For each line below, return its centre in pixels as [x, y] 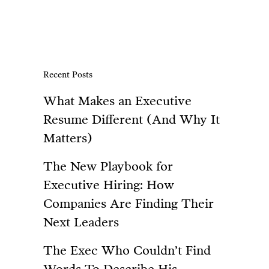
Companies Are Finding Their [128, 204]
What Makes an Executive [117, 101]
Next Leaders [81, 222]
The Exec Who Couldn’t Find [127, 251]
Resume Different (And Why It [131, 120]
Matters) [68, 138]
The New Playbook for [108, 167]
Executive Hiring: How [109, 185]
